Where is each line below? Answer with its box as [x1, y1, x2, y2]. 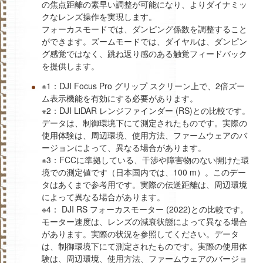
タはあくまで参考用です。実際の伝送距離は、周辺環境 [42, 178, 247, 190]
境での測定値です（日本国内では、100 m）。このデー [42, 166, 246, 178]
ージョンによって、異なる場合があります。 [42, 141, 206, 153]
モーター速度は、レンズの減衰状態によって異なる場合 [42, 215, 247, 227]
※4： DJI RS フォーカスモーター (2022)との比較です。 [42, 203, 248, 215]
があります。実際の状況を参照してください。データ [42, 227, 239, 240]
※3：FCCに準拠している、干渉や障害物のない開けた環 [42, 153, 249, 166]
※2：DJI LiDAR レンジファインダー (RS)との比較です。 [42, 104, 250, 116]
